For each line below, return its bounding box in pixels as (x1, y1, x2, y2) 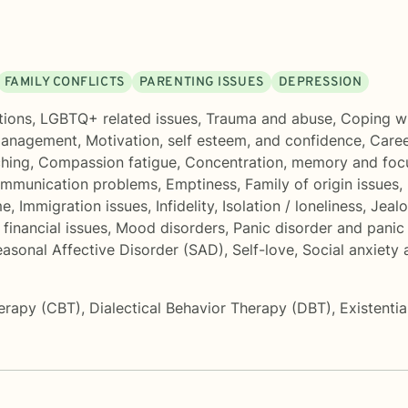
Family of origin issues (245, 174, 399, 193)
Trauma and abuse (206, 108, 332, 127)
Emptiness (166, 174, 237, 193)
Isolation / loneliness (222, 196, 362, 215)
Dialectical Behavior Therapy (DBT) (89, 298, 331, 317)
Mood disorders (116, 218, 225, 237)
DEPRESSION (278, 74, 362, 90)
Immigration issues (19, 196, 148, 215)
